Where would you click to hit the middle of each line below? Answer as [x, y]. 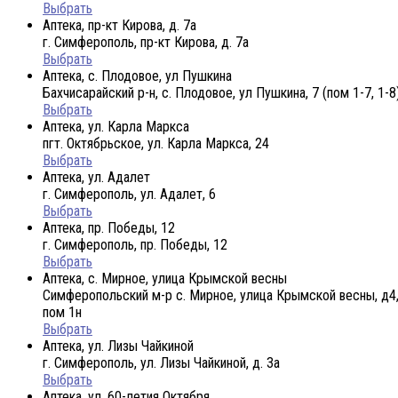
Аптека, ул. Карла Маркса [116, 126]
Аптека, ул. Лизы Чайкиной [118, 346]
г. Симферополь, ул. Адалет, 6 [129, 194]
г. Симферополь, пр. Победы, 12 [135, 244]
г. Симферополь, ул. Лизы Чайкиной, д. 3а [161, 362]
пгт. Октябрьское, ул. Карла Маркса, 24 [156, 143]
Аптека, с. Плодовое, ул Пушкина [137, 76]
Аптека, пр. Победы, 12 [109, 227]
